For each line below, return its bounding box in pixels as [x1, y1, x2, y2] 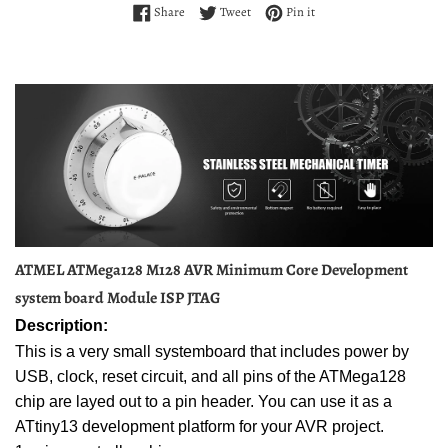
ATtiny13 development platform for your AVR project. [15, 418, 384, 436]
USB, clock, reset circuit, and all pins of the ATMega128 [15, 368, 406, 386]
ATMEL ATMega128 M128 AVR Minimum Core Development [15, 259, 408, 282]
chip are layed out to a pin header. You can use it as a [15, 393, 392, 411]
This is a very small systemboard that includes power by [15, 343, 409, 361]
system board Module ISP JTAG [15, 287, 220, 310]
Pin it [286, 2, 315, 20]
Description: [15, 317, 108, 335]
